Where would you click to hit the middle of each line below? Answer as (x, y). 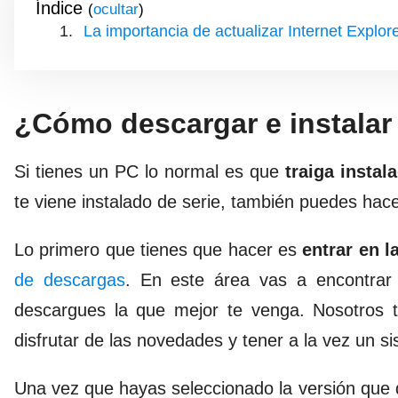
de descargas (70, 279)
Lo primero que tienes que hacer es (159, 249)
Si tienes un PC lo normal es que (150, 171)
